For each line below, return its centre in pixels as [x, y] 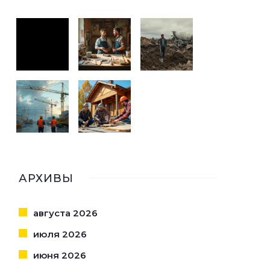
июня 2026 [60, 255]
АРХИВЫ [46, 178]
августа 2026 [65, 213]
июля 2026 [60, 234]
